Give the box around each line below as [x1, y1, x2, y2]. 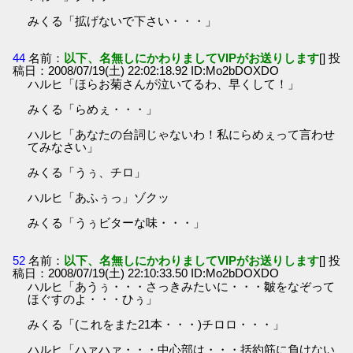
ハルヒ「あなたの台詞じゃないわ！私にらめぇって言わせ [28, 128, 336, 142]
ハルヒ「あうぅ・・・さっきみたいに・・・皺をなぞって [28, 279, 336, 293]
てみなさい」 [28, 140, 99, 154]
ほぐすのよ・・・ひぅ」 [28, 292, 158, 306]
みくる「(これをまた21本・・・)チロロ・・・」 [28, 317, 285, 331]
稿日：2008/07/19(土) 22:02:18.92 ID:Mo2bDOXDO [13, 64, 280, 78]
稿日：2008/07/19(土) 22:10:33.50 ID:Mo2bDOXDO [13, 266, 280, 280]
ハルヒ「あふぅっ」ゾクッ [28, 191, 170, 205]
